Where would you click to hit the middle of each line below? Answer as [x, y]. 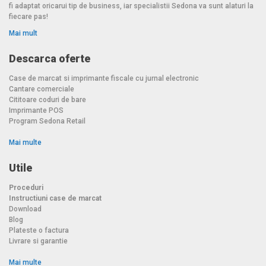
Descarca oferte [50, 58]
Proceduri [26, 187]
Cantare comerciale [42, 89]
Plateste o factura [39, 230]
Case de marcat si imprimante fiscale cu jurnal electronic [104, 78]
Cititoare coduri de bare [47, 99]
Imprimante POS [36, 110]
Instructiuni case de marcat [55, 198]
